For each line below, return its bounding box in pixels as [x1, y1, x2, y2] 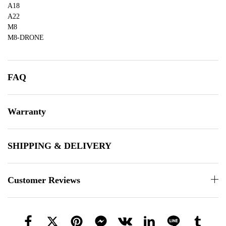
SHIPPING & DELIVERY [8, 141, 111, 151]
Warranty [8, 106, 46, 117]
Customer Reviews [8, 175, 80, 186]
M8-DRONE [8, 34, 44, 42]
